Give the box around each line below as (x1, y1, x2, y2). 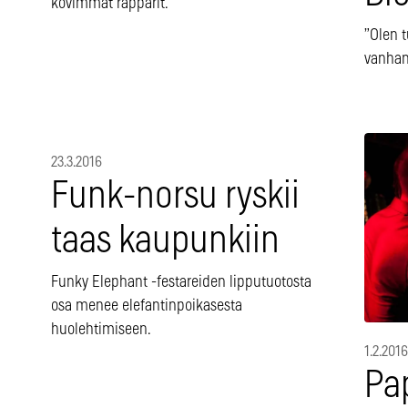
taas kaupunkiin (51, 222, 280, 260)
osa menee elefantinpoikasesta (51, 298, 242, 315)
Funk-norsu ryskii (51, 178, 300, 216)
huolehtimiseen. (51, 321, 151, 339)
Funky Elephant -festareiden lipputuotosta (51, 274, 311, 291)
